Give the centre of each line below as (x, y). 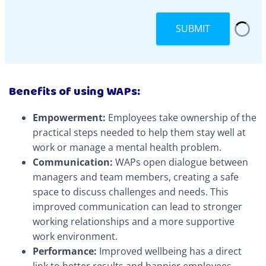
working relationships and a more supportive (134, 221)
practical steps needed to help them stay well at (139, 132)
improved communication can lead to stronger (137, 207)
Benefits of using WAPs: (75, 92)
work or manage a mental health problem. (127, 147)
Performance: (65, 251)
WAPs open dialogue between (180, 162)
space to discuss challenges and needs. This (131, 192)
